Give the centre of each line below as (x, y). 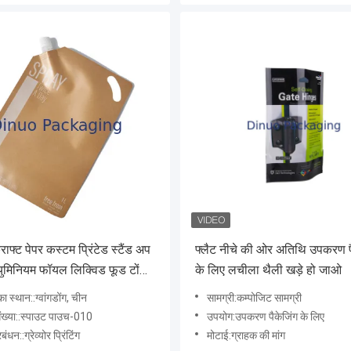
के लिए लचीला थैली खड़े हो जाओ (268, 270)
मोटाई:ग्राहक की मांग (246, 336)
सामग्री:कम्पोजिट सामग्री (254, 298)
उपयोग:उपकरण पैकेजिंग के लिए (266, 317)
